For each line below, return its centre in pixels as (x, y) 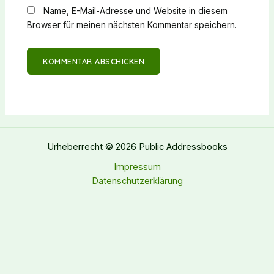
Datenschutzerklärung (137, 181)
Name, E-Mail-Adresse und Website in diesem (136, 10)
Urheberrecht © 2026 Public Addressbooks (137, 147)
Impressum (137, 167)
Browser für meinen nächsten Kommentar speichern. (132, 24)
